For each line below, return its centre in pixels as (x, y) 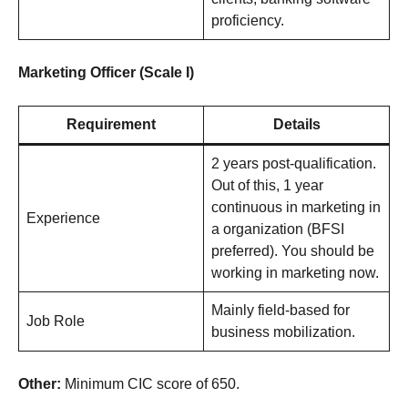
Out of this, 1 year (267, 186)
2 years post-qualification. (294, 164)
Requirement (111, 125)
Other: (41, 384)
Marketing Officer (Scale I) (106, 73)
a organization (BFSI (278, 229)
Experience (63, 219)
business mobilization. (283, 332)
